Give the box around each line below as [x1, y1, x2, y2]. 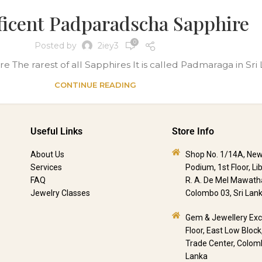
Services [30, 162, 62, 172]
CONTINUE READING [54, 80, 136, 89]
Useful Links [30, 125, 82, 137]
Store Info [172, 125, 215, 137]
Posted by [35, 40, 77, 51]
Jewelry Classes [30, 188, 90, 198]
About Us [30, 149, 64, 159]
